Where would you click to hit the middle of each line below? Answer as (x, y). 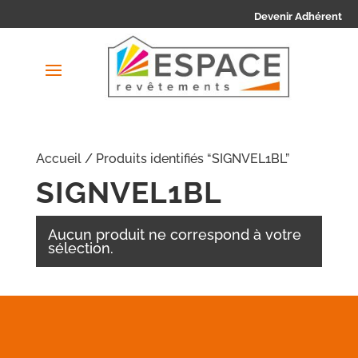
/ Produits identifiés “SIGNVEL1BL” (185, 159)
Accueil (58, 159)
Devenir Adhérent (298, 16)
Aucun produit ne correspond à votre (174, 235)
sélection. (80, 249)
